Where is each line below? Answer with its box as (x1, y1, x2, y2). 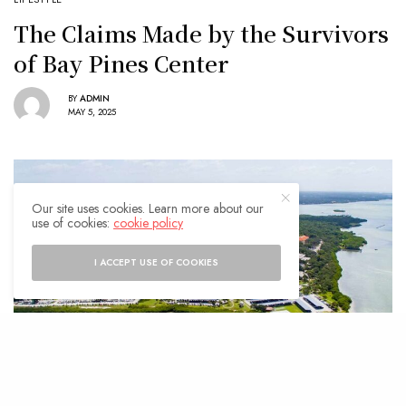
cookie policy (113, 214, 184, 232)
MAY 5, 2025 (68, 104, 116, 119)
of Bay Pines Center (14, 47, 228, 80)
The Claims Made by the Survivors (14, 17, 389, 50)
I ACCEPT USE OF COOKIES (94, 256, 218, 269)
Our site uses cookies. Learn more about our (32, 199, 265, 217)
